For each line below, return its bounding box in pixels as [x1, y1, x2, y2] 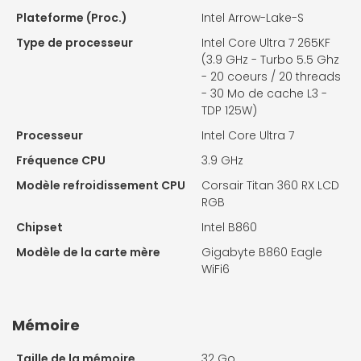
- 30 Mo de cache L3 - [201, 85, 327, 102]
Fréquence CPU [16, 152, 106, 169]
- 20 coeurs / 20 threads [201, 68, 341, 85]
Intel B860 [201, 219, 257, 236]
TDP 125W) [201, 102, 257, 119]
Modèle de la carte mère [16, 244, 160, 261]
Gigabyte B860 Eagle [201, 244, 322, 261]
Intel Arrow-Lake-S [201, 10, 304, 27]
